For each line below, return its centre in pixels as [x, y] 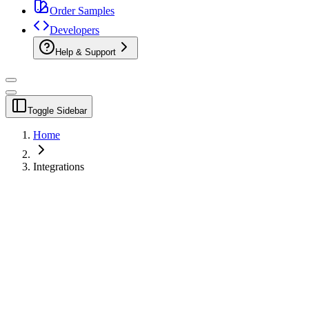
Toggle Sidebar [57, 110]
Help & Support [86, 52]
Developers [74, 30]
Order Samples [82, 10]
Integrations [59, 166]
